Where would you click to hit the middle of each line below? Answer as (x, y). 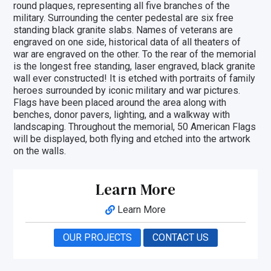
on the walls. (40, 151)
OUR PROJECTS (97, 238)
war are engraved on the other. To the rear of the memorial (135, 54)
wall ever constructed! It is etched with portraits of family (135, 79)
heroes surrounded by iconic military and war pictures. (127, 91)
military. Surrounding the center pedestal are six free (124, 18)
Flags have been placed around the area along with (120, 103)
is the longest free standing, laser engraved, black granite (135, 67)
